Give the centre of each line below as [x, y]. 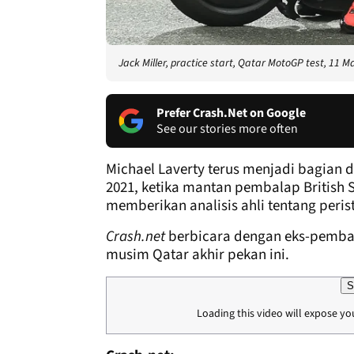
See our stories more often [227, 128]
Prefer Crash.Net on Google [231, 113]
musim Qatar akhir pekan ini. [198, 254]
